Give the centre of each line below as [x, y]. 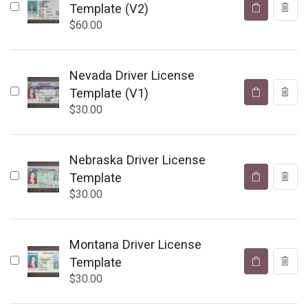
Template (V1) [109, 93]
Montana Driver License [135, 245]
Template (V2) [109, 9]
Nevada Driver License [132, 76]
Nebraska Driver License [137, 160]
